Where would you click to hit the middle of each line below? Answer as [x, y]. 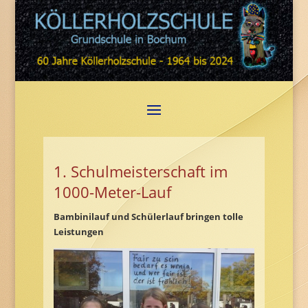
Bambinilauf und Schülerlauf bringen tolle [148, 216]
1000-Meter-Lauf [112, 191]
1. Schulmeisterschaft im [140, 171]
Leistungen [78, 231]
